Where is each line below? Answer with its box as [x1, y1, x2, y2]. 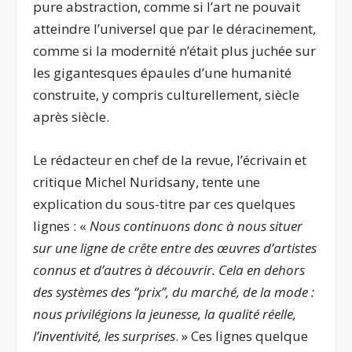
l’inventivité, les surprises [33, 327, 176, 346]
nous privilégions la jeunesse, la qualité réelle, [33, 305, 297, 324]
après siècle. [33, 107, 110, 126]
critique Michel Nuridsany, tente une [33, 173, 261, 192]
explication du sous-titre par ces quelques [33, 195, 296, 214]
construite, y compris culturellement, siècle [33, 85, 300, 104]
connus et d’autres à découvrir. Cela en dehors [33, 261, 306, 280]
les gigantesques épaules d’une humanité [33, 63, 292, 82]
